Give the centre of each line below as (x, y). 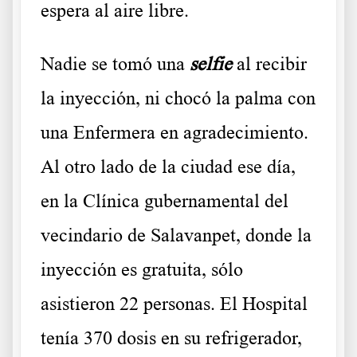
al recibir (272, 64)
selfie (211, 64)
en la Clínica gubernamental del (165, 201)
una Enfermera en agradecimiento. (175, 133)
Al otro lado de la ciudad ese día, (168, 167)
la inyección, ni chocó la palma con (178, 98)
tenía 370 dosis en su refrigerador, (171, 338)
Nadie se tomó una (115, 64)
